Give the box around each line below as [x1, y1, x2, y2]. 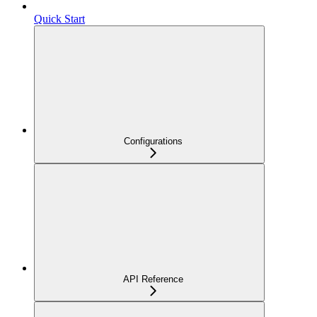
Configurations [123, 135, 183, 146]
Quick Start [34, 12, 85, 25]
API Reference [122, 273, 183, 284]
